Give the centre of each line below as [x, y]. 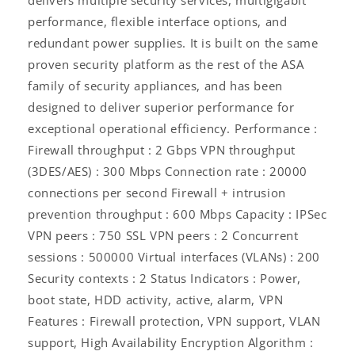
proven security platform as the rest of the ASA [166, 64]
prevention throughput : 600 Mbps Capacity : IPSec [177, 214]
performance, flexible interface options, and [158, 21]
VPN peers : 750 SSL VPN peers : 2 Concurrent [163, 235]
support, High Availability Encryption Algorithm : [171, 342]
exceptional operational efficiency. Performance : [173, 128]
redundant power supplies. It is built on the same [173, 42]
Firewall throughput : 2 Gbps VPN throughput [162, 149]
